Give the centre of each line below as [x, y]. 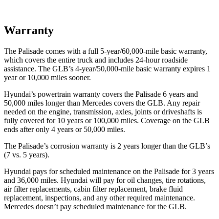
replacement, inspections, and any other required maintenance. [99, 197]
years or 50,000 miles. [90, 129]
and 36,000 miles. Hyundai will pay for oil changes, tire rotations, [105, 180]
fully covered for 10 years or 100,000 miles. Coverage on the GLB [107, 120]
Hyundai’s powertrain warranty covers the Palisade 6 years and [101, 94]
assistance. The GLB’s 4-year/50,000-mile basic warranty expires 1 [107, 68]
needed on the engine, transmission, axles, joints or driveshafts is [103, 111]
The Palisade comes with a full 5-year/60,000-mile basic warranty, [106, 51]
